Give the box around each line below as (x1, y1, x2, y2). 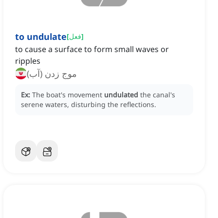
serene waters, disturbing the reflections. (21, 100, 156, 109)
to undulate (15, 31, 67, 43)
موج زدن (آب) (27, 68, 77, 80)
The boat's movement (32, 90, 104, 100)
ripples (15, 55, 40, 67)
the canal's (140, 90, 175, 100)
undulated (104, 90, 138, 100)
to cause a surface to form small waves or (15, 44, 169, 55)
